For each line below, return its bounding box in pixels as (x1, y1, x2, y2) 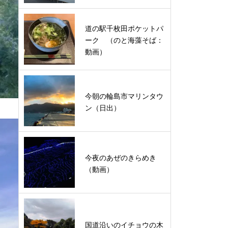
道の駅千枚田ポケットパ (85, 24, 163, 33)
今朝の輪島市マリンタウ (85, 92, 163, 100)
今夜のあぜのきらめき (85, 153, 156, 162)
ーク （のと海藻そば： (85, 36, 163, 44)
